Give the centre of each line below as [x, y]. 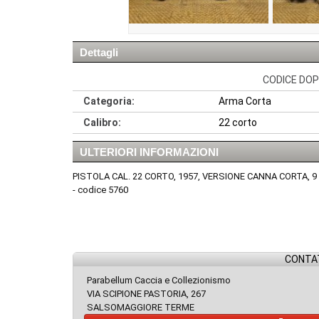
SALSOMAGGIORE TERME [141, 308]
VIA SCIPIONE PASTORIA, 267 [146, 294]
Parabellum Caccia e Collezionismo [159, 281]
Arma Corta [245, 101]
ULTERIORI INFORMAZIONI [149, 152]
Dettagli [99, 53]
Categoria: [109, 101]
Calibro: [102, 123]
